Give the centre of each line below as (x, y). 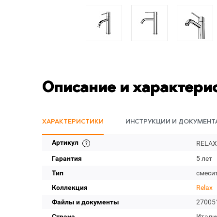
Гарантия (67, 158)
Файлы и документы (85, 202)
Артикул (66, 142)
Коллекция (70, 187)
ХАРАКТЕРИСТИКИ (73, 122)
